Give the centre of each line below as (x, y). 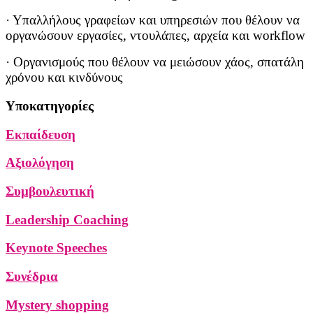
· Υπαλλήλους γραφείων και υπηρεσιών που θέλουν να (153, 20)
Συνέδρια (32, 277)
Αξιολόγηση (40, 163)
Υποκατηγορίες (50, 105)
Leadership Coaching (67, 219)
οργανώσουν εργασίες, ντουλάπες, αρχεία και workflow (155, 36)
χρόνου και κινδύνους (64, 78)
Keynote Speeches (56, 248)
